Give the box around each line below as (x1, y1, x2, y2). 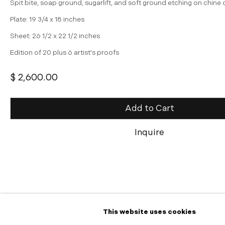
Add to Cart (125, 103, 174, 114)
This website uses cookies (103, 207, 196, 216)
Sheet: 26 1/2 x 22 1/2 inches (10, 32, 100, 41)
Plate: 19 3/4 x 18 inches (10, 16, 84, 24)
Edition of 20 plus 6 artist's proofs (10, 49, 119, 57)
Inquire (135, 127, 164, 138)
